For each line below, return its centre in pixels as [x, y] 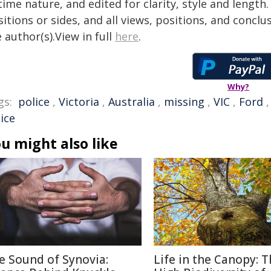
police [34, 102]
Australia [132, 102]
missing [184, 102]
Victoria [79, 102]
